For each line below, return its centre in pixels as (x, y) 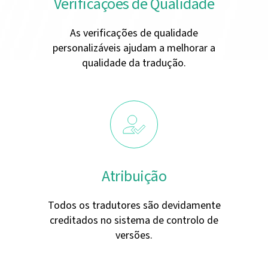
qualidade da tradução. (134, 63)
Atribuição (134, 176)
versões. (134, 235)
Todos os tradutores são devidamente (134, 205)
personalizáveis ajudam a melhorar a (134, 48)
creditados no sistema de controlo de (134, 220)
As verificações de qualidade (134, 33)
